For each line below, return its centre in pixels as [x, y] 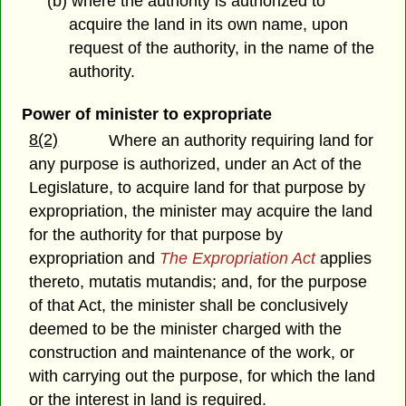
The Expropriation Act [238, 259]
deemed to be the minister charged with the [186, 329]
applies [344, 259]
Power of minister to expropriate [146, 115]
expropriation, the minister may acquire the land [201, 212]
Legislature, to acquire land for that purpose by [198, 188]
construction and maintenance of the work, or [192, 353]
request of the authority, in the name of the [222, 48]
